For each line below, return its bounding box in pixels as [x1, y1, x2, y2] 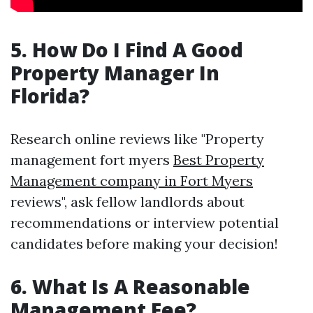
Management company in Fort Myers [10, 172, 253, 189]
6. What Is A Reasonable [10, 273, 250, 300]
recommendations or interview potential [10, 214, 279, 231]
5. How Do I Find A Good [10, 36, 243, 63]
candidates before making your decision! [10, 235, 278, 252]
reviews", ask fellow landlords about [10, 193, 245, 210]
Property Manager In [10, 59, 219, 86]
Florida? [10, 82, 89, 109]
